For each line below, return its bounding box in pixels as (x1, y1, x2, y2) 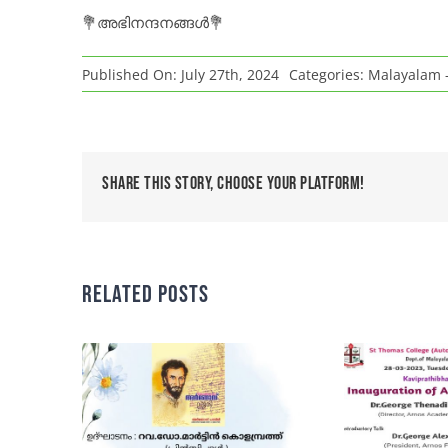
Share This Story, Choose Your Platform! (102, 173, 365, 195)
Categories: (289, 64, 369, 84)
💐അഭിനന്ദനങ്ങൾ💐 (82, 12, 225, 33)
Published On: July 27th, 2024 (82, 64, 280, 84)
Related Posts (82, 280, 210, 310)
